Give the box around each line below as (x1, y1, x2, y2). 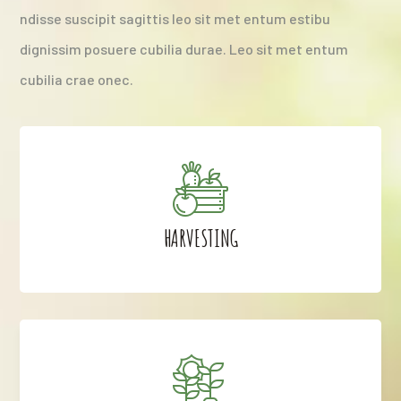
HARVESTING (163, 223, 238, 252)
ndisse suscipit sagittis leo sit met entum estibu (20, 9, 331, 27)
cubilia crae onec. (20, 70, 134, 88)
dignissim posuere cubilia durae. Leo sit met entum (20, 39, 349, 57)
